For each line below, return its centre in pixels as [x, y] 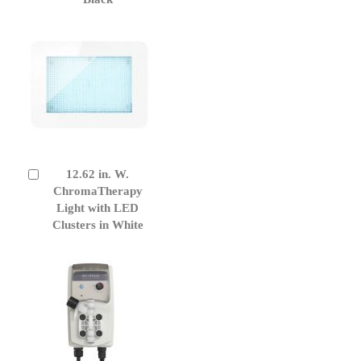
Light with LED [98, 207]
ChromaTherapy [98, 191]
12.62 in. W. [98, 174]
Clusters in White [98, 224]
